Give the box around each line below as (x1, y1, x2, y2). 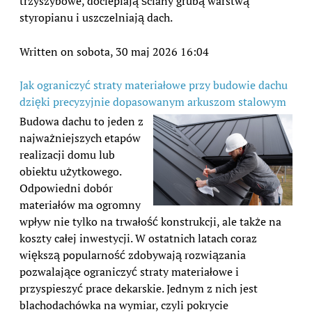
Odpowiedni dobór (19, 180, 113, 196)
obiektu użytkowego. (19, 164, 121, 180)
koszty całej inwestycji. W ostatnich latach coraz (19, 231, 257, 247)
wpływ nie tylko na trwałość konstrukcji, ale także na (19, 214, 281, 230)
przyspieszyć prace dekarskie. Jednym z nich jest (19, 281, 258, 297)
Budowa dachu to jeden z (19, 114, 143, 130)
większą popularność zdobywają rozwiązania (19, 247, 246, 263)
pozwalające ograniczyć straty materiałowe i (19, 264, 239, 280)
